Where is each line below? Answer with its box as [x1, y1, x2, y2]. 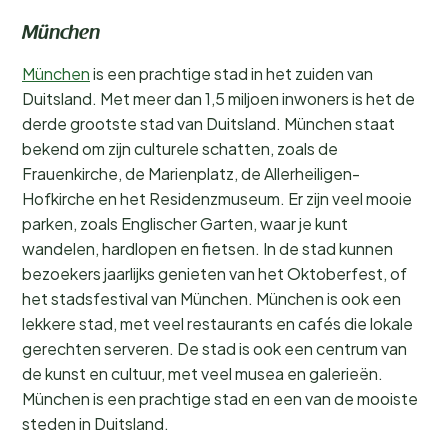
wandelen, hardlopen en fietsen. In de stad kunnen [22, 238, 393, 259]
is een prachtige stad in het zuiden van [90, 63, 373, 84]
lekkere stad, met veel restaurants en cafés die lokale [22, 313, 413, 334]
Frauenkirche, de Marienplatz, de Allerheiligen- [22, 163, 360, 184]
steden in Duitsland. [22, 413, 169, 434]
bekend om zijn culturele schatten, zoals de [22, 138, 338, 159]
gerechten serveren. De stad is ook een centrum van [22, 338, 407, 359]
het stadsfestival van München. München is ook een [22, 288, 401, 309]
